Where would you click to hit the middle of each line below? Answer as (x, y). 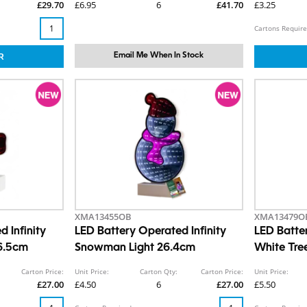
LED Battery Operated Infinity (150, 232)
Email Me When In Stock (159, 56)
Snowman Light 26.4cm (135, 248)
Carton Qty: (159, 272)
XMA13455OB (103, 217)
